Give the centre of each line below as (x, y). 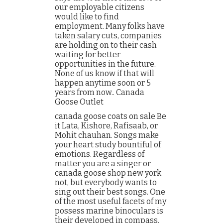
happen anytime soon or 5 (103, 83)
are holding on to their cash (106, 45)
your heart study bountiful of (108, 145)
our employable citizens (100, 7)
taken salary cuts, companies (108, 36)
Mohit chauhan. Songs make (107, 135)
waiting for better (88, 55)
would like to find (87, 17)
